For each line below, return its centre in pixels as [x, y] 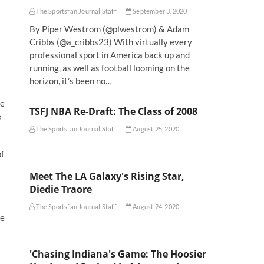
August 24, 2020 [156, 206]
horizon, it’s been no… [71, 80]
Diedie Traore [61, 189]
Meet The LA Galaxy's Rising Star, [107, 176]
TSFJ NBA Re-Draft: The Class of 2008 [113, 111]
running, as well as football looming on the [110, 67]
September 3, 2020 [159, 11]
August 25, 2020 [156, 128]
